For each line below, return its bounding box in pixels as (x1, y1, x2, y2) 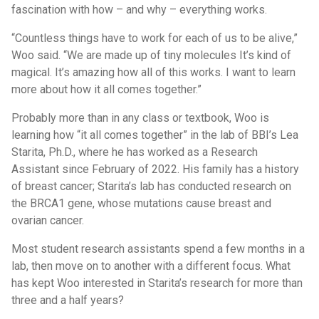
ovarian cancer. (11, 214, 84, 227)
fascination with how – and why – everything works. (11, 3, 267, 16)
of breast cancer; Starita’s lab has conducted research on (11, 179, 291, 193)
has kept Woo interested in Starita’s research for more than (11, 276, 303, 290)
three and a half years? (11, 293, 124, 307)
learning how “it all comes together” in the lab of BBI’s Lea (11, 128, 298, 142)
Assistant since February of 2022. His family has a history (11, 162, 299, 176)
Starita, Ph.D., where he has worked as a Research (11, 145, 258, 159)
